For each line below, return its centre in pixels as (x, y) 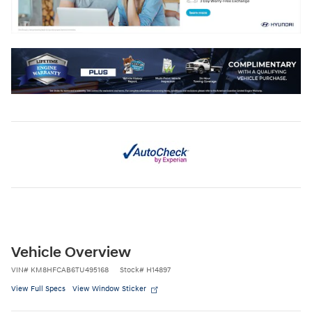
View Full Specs (38, 289)
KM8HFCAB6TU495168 (70, 270)
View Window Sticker (109, 289)
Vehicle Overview (71, 253)
